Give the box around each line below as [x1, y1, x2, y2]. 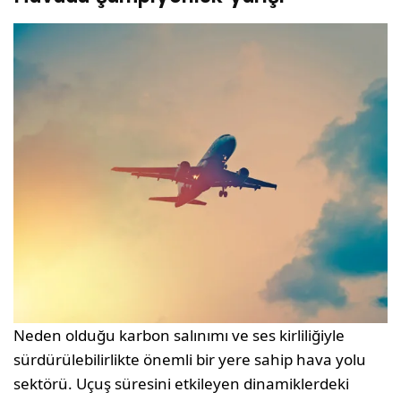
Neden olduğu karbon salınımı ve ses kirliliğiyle [13, 324, 346, 346]
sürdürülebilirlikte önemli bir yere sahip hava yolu [13, 348, 367, 370]
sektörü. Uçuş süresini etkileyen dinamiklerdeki [13, 372, 350, 394]
